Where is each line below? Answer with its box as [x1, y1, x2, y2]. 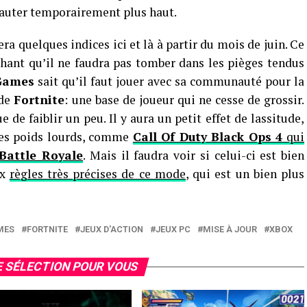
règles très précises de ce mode [9, 166, 186, 182]
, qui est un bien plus [185, 166, 305, 182]
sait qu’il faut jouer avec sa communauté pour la [34, 73, 304, 89]
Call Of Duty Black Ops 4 [132, 129, 283, 145]
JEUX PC [156, 224, 191, 234]
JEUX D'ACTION [80, 224, 143, 234]
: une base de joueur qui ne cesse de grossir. [64, 92, 305, 108]
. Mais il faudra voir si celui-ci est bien [83, 147, 305, 163]
